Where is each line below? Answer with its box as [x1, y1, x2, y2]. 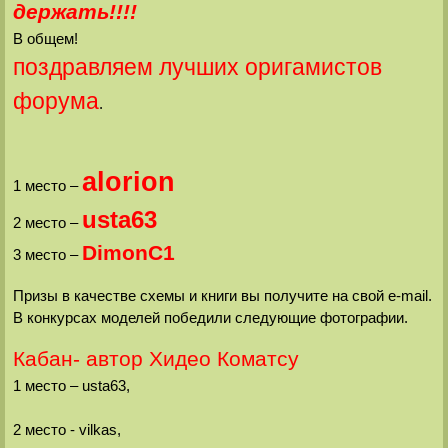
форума [12, 87, 99, 114]
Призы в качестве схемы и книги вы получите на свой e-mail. [12, 286, 432, 304]
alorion [81, 167, 175, 198]
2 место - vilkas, [12, 420, 121, 438]
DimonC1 [81, 241, 175, 266]
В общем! [12, 29, 78, 47]
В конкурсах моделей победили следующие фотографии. [12, 308, 408, 326]
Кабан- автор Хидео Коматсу [12, 346, 299, 371]
